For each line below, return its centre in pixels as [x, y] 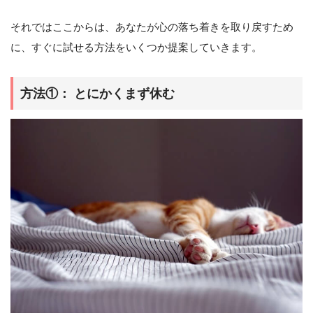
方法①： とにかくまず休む [97, 94]
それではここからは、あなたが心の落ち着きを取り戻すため [152, 27]
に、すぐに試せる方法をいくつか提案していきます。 [136, 48]
